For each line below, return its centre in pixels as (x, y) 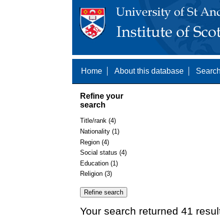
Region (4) (95, 142)
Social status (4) (103, 153)
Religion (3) (96, 174)
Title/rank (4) (98, 121)
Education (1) (99, 163)
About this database (149, 71)
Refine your (102, 96)
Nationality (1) (100, 131)
